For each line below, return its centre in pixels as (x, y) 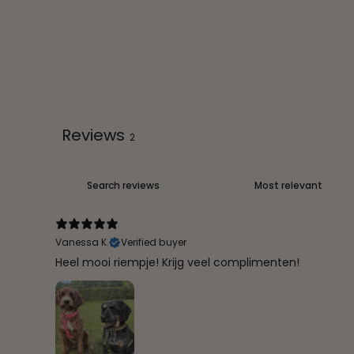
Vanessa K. (82, 242)
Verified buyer (154, 242)
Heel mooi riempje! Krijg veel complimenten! (177, 262)
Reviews (93, 135)
